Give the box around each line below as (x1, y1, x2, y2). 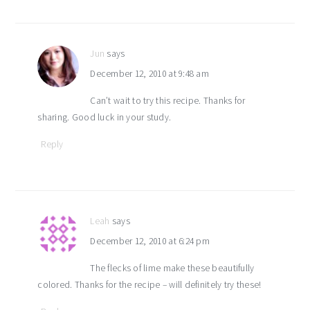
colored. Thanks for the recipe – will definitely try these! (37, 279, 262, 291)
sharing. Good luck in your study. (37, 111, 172, 124)
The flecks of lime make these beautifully (90, 262, 255, 275)
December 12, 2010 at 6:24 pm (90, 235, 210, 248)
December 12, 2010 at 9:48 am (90, 68, 209, 80)
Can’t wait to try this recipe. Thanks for (90, 95, 246, 107)
